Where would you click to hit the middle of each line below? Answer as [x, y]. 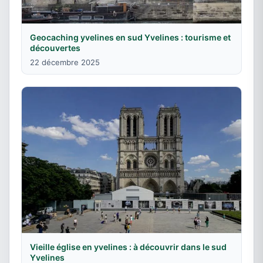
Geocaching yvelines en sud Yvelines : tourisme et [130, 37]
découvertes [55, 48]
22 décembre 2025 [65, 62]
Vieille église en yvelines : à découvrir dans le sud [128, 247]
